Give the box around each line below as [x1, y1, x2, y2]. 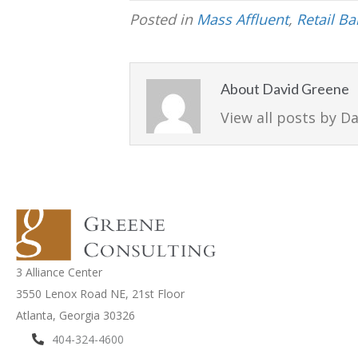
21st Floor [132, 286, 185, 302]
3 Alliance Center [16, 265, 102, 280]
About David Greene [221, 79, 349, 97]
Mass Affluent [197, 9, 288, 29]
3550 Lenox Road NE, [16, 286, 132, 302]
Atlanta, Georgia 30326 [16, 308, 135, 324]
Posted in [129, 9, 197, 29]
